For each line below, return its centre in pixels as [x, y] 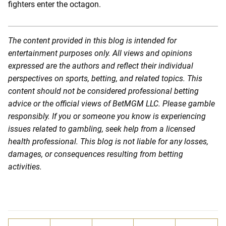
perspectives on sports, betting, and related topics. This [105, 79]
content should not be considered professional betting [103, 91]
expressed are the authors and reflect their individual [101, 66]
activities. [25, 167]
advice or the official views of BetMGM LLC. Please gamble [111, 104]
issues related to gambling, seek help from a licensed [102, 129]
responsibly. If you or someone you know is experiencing [107, 117]
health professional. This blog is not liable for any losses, [108, 142]
